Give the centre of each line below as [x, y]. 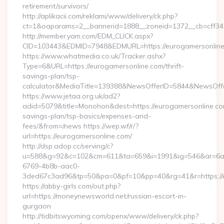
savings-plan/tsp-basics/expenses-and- [87, 116]
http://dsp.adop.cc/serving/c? [68, 146]
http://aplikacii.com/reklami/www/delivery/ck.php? [100, 16]
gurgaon [37, 206]
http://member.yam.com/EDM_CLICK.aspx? [88, 36]
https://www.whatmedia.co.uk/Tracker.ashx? [94, 56]
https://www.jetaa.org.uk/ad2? [71, 96]
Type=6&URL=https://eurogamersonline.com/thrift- [103, 66]
